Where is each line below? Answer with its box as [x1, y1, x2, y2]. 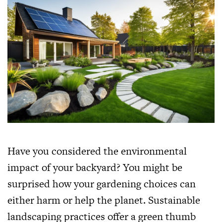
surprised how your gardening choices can [7, 176, 196, 191]
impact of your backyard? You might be [7, 160, 182, 174]
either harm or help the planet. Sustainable [7, 192, 200, 207]
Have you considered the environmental [7, 143, 187, 158]
